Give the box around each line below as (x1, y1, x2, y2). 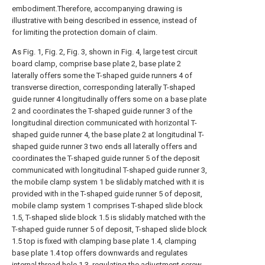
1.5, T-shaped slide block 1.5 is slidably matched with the (12, 213, 205, 222)
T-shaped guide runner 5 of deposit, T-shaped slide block (12, 225, 207, 234)
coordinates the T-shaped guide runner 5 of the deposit (12, 154, 200, 163)
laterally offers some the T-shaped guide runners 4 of (12, 71, 192, 80)
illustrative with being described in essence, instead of (12, 16, 197, 25)
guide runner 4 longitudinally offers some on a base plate (12, 95, 206, 104)
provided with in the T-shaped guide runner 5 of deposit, (12, 189, 202, 198)
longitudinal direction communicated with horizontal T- (12, 118, 197, 127)
